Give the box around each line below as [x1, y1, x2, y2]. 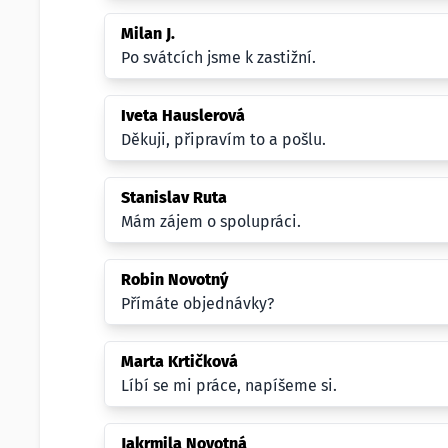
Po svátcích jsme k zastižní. [121, 48, 316, 67]
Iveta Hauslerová [121, 106, 245, 125]
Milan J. [121, 24, 175, 43]
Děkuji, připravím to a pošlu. [121, 130, 326, 149]
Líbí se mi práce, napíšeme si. [121, 376, 337, 395]
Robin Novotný [121, 270, 228, 289]
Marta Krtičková [121, 352, 238, 371]
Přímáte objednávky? [121, 294, 274, 313]
